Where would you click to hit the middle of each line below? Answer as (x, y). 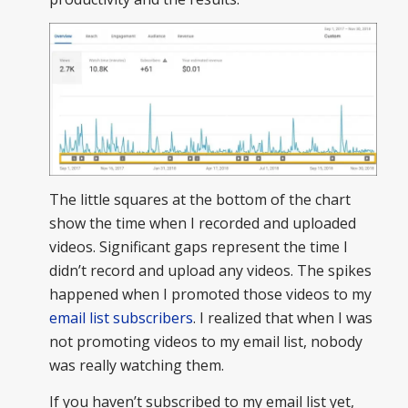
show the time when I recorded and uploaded (202, 224)
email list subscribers (121, 318)
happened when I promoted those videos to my (210, 295)
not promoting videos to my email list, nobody (205, 342)
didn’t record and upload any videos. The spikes (210, 271)
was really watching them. (136, 366)
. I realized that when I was (282, 318)
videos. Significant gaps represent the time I (198, 247)
